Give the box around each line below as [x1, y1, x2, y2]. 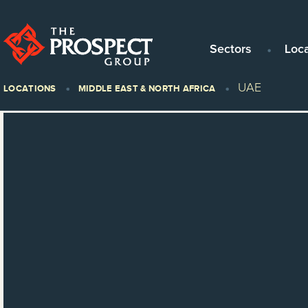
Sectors [210, 43, 252, 56]
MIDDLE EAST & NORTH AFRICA [78, 82, 216, 94]
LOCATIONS [3, 82, 56, 94]
